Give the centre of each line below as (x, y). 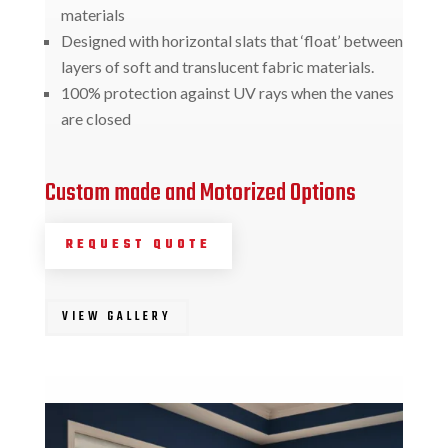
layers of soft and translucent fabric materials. (217, 67)
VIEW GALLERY (116, 316)
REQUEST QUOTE (138, 245)
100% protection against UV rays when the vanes (227, 93)
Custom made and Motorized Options (200, 194)
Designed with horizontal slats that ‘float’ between (231, 41)
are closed (95, 119)
